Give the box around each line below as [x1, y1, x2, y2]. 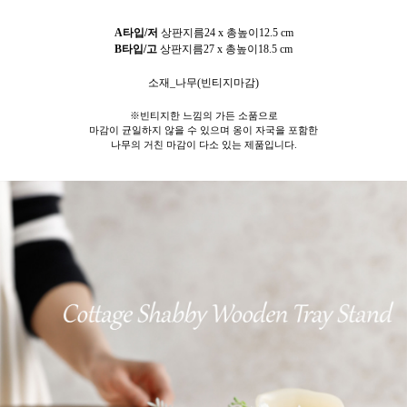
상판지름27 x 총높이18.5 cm [157, 43, 293, 56]
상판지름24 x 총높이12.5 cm [160, 26, 293, 40]
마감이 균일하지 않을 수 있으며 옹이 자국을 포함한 [89, 124, 318, 136]
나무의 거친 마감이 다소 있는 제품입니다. [110, 139, 297, 151]
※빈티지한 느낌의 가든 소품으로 [129, 110, 278, 122]
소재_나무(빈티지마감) [148, 76, 259, 90]
